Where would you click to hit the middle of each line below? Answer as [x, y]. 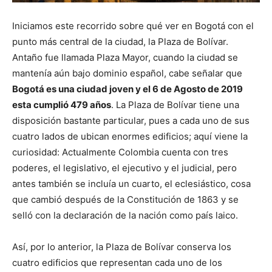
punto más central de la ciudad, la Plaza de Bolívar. [120, 42]
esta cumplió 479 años [62, 105]
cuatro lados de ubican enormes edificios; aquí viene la [130, 137]
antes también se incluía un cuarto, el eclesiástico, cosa [131, 184]
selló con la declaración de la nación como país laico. [125, 216]
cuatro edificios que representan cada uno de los [117, 263]
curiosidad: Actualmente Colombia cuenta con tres [120, 152]
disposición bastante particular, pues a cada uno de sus [131, 121]
